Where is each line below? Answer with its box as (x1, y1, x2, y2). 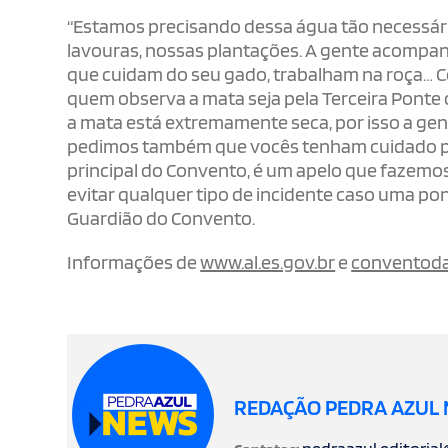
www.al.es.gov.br (200, 250, 336, 275)
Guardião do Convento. (67, 206, 256, 231)
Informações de (67, 250, 201, 275)
